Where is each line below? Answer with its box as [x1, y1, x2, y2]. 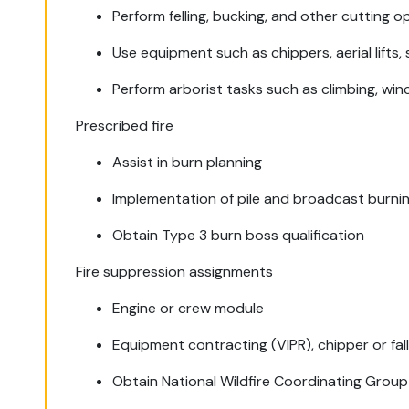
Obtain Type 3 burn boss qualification [112, 225, 365, 245]
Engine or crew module [112, 299, 265, 318]
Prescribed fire [76, 116, 174, 135]
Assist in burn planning [112, 152, 263, 172]
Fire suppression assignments [76, 262, 274, 281]
